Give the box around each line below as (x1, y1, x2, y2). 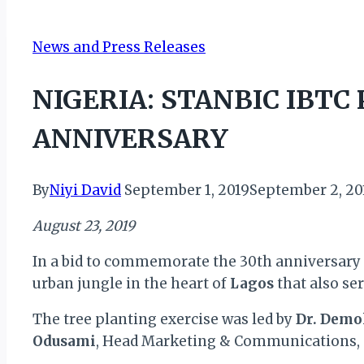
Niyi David (50, 181, 121, 200)
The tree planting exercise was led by (32, 310, 296, 329)
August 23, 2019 (32, 217, 135, 236)
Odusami (32, 332, 96, 351)
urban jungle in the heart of (32, 275, 230, 293)
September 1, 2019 (124, 181, 249, 200)
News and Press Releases (32, 38, 206, 57)
